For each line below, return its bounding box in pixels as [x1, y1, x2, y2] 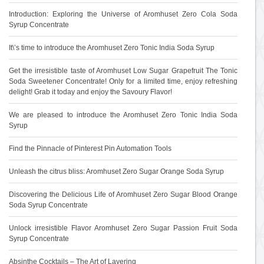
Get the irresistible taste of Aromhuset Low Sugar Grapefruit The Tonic [9, 67, 237, 75]
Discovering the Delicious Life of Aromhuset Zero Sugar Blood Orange [9, 190, 237, 199]
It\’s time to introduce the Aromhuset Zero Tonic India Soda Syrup [9, 44, 214, 52]
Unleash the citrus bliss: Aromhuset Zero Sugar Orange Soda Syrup [9, 167, 224, 176]
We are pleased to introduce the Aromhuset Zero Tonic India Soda [9, 111, 237, 119]
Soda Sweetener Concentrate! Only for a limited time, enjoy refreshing [9, 77, 237, 85]
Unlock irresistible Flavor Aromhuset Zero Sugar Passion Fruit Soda [9, 224, 237, 232]
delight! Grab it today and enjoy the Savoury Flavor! [9, 88, 172, 96]
